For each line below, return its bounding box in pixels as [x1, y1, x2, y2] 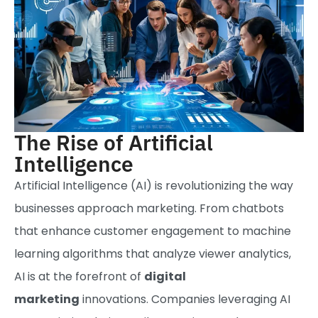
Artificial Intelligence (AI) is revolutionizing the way [14, 177, 293, 194]
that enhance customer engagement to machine [14, 222, 291, 239]
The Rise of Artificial [14, 128, 213, 156]
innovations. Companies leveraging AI [79, 290, 290, 307]
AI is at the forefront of [14, 268, 144, 285]
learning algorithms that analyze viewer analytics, [14, 245, 291, 262]
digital [144, 268, 186, 285]
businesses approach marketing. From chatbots [14, 199, 284, 216]
